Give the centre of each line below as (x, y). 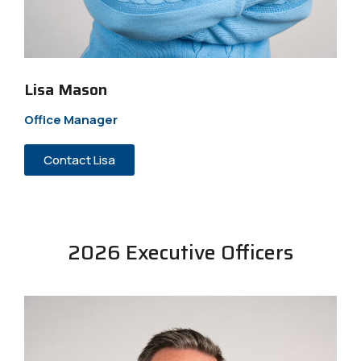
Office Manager (71, 119)
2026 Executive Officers (180, 252)
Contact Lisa (79, 160)
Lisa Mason (66, 89)
